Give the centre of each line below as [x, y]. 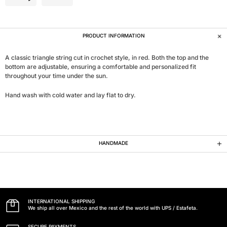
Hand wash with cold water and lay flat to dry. [70, 95]
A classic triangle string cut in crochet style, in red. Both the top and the [107, 57]
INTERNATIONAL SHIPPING [61, 201]
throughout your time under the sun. [56, 75]
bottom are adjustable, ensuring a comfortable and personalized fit [101, 66]
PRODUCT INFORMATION [113, 35]
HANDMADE [113, 143]
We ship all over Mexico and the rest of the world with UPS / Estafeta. [113, 207]
